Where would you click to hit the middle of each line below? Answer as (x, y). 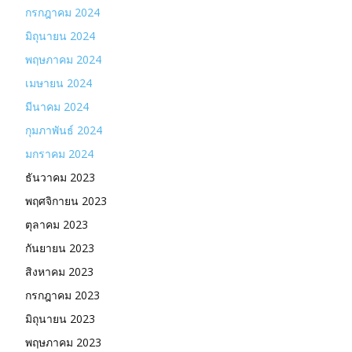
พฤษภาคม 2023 (63, 342)
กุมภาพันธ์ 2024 (64, 130)
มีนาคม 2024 (57, 106)
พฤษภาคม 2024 (63, 59)
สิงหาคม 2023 (59, 271)
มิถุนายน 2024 (60, 35)
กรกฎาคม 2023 (62, 295)
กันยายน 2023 (60, 247)
